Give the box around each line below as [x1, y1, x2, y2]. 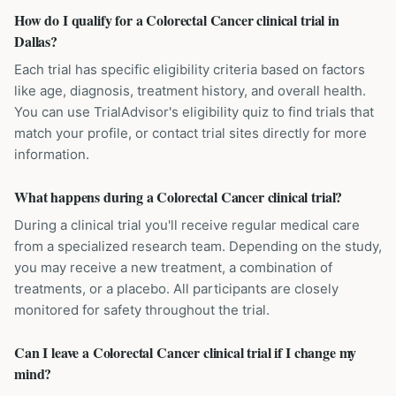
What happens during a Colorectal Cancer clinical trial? [14, 187, 343, 207]
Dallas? [14, 31, 57, 51]
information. [14, 146, 89, 163]
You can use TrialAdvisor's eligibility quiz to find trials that [14, 103, 374, 120]
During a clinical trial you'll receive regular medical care [14, 217, 360, 233]
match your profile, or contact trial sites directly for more [14, 125, 367, 141]
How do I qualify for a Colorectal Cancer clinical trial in [14, 10, 339, 30]
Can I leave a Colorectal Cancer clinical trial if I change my [14, 342, 357, 362]
